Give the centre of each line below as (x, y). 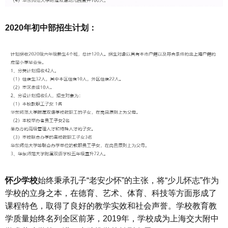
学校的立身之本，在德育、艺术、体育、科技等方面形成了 (111, 193)
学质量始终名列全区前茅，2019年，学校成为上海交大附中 (112, 218)
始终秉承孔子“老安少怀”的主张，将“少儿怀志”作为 (128, 180)
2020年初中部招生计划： (51, 27)
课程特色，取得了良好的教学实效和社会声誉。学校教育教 (111, 206)
